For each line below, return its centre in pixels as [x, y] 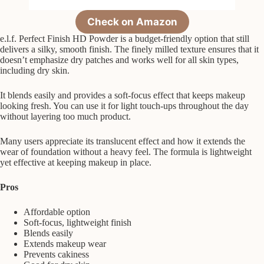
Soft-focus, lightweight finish [77, 222]
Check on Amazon [132, 22]
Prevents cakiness [56, 254]
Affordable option [57, 212]
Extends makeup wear [65, 243]
